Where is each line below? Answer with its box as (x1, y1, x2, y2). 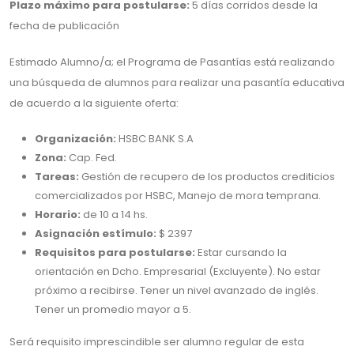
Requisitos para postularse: (35, 245, 198, 260)
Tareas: (35, 169, 81, 184)
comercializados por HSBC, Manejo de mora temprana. (35, 188, 321, 203)
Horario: (35, 207, 83, 222)
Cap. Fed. (69, 150, 117, 165)
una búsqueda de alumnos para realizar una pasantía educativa (9, 75, 345, 90)
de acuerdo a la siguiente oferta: (9, 96, 179, 111)
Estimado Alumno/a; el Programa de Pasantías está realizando (9, 55, 335, 70)
